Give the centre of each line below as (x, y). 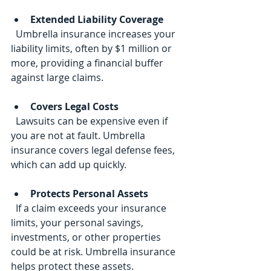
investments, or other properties (87, 237)
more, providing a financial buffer (88, 63)
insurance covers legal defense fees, (94, 150)
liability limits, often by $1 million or (93, 49)
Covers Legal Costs (74, 107)
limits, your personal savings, (78, 223)
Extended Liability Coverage (97, 20)
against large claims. (57, 78)
